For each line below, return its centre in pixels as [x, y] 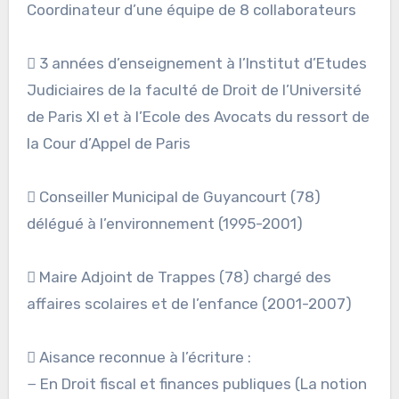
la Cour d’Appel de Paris [108, 144]
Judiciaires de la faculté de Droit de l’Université [194, 90]
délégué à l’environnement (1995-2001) [166, 224]
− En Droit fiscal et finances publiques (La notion [196, 384]
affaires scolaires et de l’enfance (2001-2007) [189, 304]
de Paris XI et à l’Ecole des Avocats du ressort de [198, 117]
